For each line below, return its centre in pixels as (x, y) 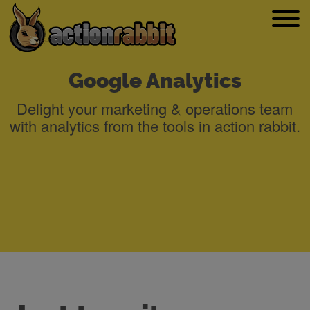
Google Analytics (155, 81)
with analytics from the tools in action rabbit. (155, 126)
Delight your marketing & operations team (155, 108)
